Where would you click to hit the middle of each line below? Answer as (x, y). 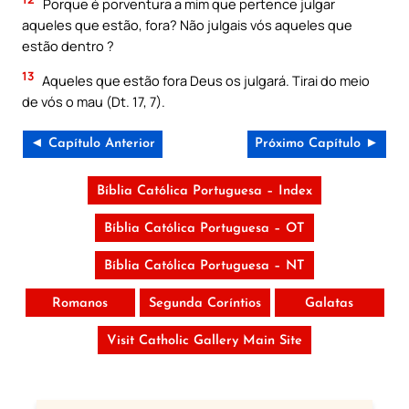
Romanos (80, 303)
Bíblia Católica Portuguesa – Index (204, 191)
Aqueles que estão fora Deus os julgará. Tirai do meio (204, 80)
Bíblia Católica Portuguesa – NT (204, 266)
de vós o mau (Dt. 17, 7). (94, 101)
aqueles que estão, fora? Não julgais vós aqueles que (187, 25)
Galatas (329, 303)
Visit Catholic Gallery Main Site (204, 341)
